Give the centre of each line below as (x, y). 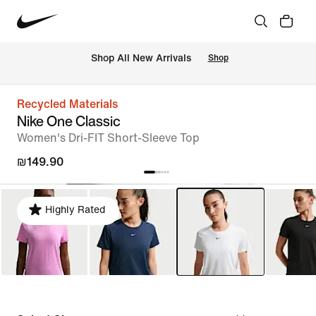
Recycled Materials (67, 104)
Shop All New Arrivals (141, 59)
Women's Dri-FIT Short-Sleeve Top (108, 138)
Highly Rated (75, 210)
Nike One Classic (69, 121)
